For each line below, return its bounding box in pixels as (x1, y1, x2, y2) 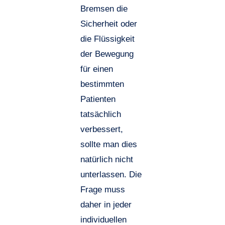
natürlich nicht (80, 154, 133, 164)
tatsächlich (80, 109, 121, 119)
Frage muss (80, 184, 125, 194)
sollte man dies (80, 139, 137, 149)
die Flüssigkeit (80, 34, 135, 44)
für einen (80, 64, 113, 74)
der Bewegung (80, 49, 134, 59)
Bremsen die (80, 4, 128, 14)
